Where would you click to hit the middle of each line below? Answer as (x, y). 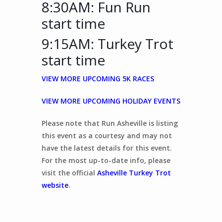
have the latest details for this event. (107, 148)
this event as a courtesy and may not (107, 135)
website (55, 185)
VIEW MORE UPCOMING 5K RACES (98, 78)
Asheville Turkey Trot (134, 172)
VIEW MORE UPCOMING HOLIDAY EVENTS (111, 101)
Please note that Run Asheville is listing (110, 123)
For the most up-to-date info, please (106, 160)
